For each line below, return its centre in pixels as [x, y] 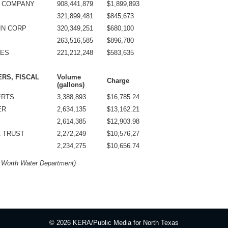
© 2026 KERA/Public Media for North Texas [114, 222]
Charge [118, 81]
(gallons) [71, 85]
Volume [69, 77]
